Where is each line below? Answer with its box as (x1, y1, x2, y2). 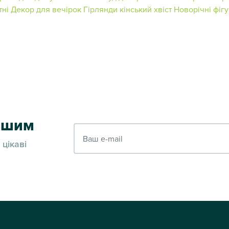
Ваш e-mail (73, 123, 113, 135)
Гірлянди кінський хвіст (83, 3, 172, 15)
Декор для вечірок (11, 3, 81, 15)
